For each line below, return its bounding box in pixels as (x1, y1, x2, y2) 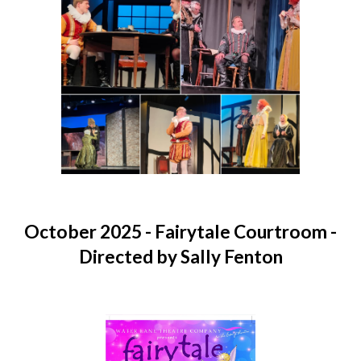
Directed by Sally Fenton (78, 246, 283, 268)
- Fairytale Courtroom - (142, 221, 337, 243)
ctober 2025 (39, 221, 142, 243)
